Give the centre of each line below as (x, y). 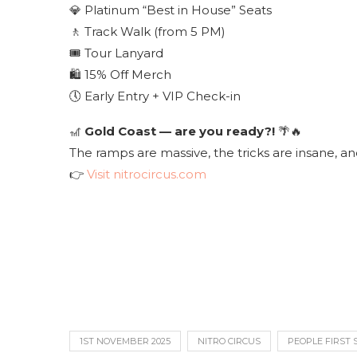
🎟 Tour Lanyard (116, 53)
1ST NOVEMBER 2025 (125, 341)
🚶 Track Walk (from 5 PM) (147, 31)
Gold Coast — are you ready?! (180, 131)
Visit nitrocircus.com (147, 174)
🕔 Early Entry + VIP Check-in (155, 96)
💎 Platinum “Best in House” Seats (171, 10)
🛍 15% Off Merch (120, 75)
